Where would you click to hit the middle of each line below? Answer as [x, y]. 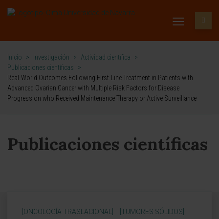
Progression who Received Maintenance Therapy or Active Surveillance [102, 98]
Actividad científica [106, 57]
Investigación [51, 57]
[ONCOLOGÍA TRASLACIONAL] [68, 212]
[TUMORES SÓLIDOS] [152, 212]
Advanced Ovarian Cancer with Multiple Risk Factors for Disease [93, 88]
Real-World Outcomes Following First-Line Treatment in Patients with [100, 78]
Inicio [15, 57]
